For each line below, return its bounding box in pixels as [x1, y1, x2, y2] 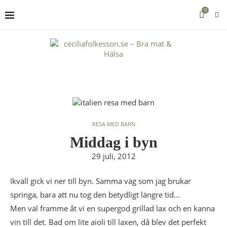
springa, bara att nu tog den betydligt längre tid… [10, 190, 180, 200]
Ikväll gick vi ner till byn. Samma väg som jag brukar [10, 176, 191, 186]
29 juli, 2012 [91, 151, 136, 161]
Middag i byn [69, 134, 158, 150]
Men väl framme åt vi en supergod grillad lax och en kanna [10, 203, 215, 213]
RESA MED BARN [92, 120, 135, 128]
